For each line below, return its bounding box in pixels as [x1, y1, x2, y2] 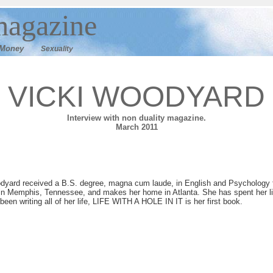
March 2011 [115, 122, 158, 132]
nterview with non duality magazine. [69, 113, 206, 122]
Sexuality [41, 44, 73, 53]
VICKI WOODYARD [8, 80, 265, 113]
